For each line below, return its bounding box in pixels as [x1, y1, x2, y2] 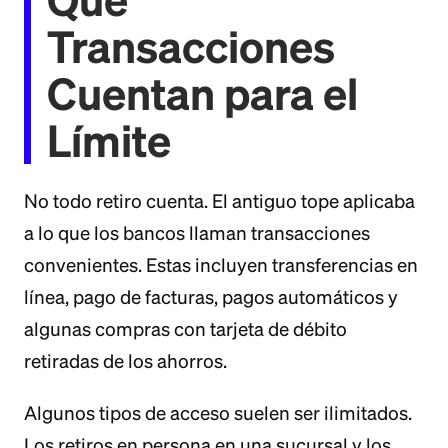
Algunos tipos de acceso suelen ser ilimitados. [24, 402, 412, 424]
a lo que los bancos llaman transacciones [24, 222, 370, 244]
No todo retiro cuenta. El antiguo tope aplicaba [24, 190, 415, 212]
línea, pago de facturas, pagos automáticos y [24, 286, 398, 308]
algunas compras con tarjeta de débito [24, 318, 347, 340]
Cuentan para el [47, 68, 358, 118]
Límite [47, 115, 171, 165]
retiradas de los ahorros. [24, 350, 227, 372]
